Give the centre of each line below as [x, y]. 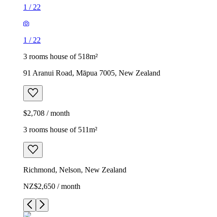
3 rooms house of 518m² [61, 56]
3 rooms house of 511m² [60, 129]
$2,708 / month [46, 113]
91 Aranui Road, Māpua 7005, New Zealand [92, 73]
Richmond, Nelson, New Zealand [75, 170]
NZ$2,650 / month [52, 186]
